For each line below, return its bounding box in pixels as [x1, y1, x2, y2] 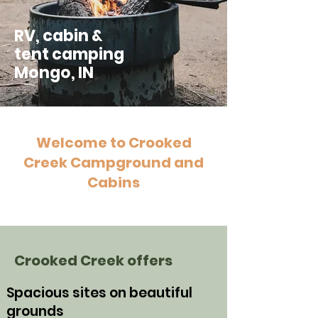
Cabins [87, 172, 140, 192]
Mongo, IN [14, 62, 94, 84]
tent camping [14, 43, 124, 65]
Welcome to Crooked [35, 133, 192, 153]
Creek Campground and [23, 153, 204, 172]
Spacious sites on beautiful [6, 283, 192, 302]
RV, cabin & [14, 25, 103, 47]
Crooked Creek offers [14, 251, 172, 270]
